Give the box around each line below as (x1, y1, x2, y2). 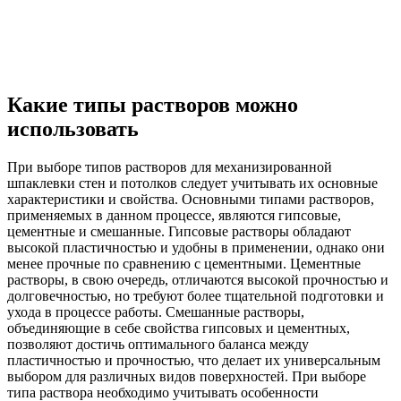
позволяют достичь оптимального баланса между (7, 337, 309, 353)
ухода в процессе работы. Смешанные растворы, (7, 304, 304, 320)
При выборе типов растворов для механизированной (7, 159, 332, 175)
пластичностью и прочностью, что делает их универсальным (7, 353, 380, 369)
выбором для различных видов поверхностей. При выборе (7, 369, 366, 385)
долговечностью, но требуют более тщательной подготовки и (7, 288, 384, 304)
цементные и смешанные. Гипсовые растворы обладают (7, 224, 351, 240)
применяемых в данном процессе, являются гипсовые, (7, 208, 341, 224)
